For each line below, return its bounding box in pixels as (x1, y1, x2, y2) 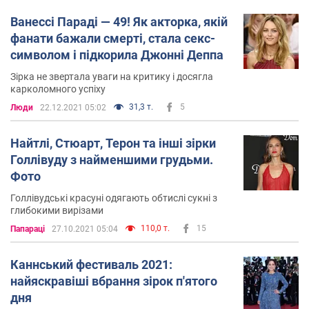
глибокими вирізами (10, 204, 103, 216)
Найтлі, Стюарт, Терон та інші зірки (10, 135, 216, 150)
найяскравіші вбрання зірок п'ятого (10, 273, 217, 288)
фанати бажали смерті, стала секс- (10, 30, 215, 46)
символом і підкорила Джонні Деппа (10, 47, 223, 62)
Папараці (10, 223, 45, 234)
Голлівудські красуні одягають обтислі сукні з (10, 192, 217, 203)
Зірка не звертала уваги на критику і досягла (10, 70, 213, 82)
